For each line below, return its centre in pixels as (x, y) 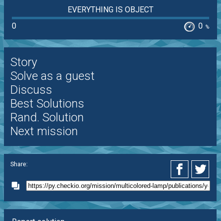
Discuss (31, 90)
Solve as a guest (52, 76)
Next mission (44, 131)
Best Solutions (47, 104)
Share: (19, 164)
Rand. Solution (47, 118)
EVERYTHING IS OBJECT (110, 10)
